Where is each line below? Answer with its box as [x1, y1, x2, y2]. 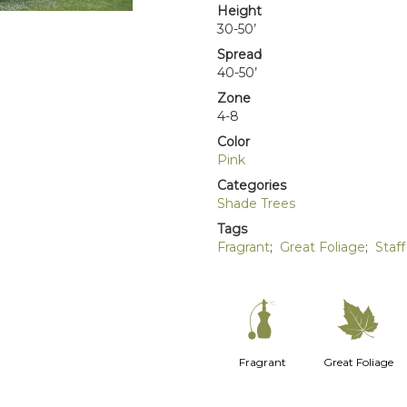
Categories [217, 177, 286, 194]
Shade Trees [217, 195, 295, 212]
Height [217, 3, 262, 19]
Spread [217, 46, 262, 63]
